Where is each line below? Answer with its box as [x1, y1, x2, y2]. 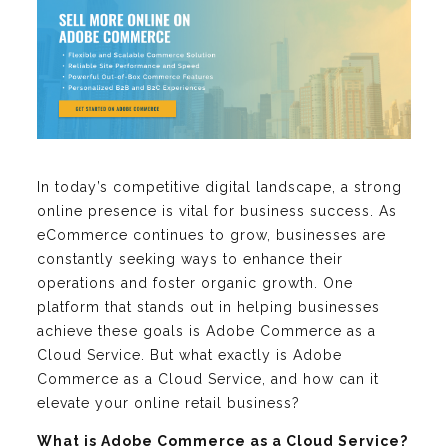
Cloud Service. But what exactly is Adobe [37, 347, 342, 364]
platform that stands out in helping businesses [37, 299, 380, 316]
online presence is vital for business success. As [37, 203, 397, 220]
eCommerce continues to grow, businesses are [37, 227, 386, 244]
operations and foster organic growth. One [37, 275, 353, 292]
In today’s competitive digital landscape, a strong [37, 179, 402, 196]
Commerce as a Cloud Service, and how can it [37, 371, 379, 388]
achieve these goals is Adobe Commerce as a [37, 323, 376, 340]
